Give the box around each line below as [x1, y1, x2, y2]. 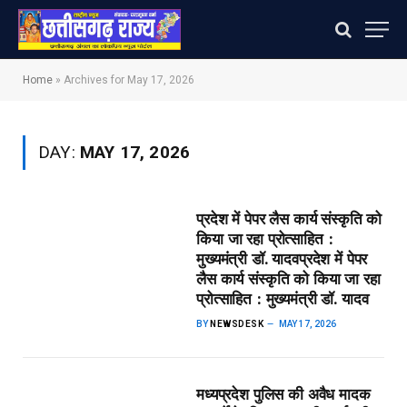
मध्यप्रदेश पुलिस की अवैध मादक [196, 384, 371, 404]
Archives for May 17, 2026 [64, 74, 194, 86]
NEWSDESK [210, 319, 264, 329]
